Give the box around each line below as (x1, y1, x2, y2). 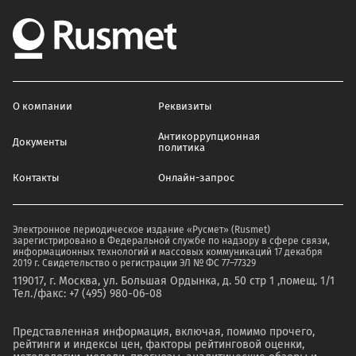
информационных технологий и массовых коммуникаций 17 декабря (13, 246, 323, 257)
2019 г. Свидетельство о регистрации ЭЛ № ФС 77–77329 (13, 257, 256, 269)
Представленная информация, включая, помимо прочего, (13, 325, 315, 339)
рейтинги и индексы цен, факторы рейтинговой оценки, (13, 338, 304, 351)
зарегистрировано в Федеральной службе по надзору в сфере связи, (13, 235, 330, 246)
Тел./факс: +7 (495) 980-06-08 (13, 287, 162, 300)
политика (158, 141, 206, 153)
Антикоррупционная (158, 130, 261, 142)
